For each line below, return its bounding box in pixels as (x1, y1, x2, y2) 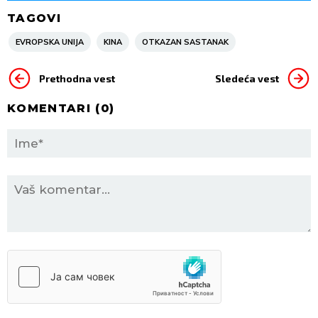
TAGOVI (7, 11, 61, 26)
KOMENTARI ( (7, 102, 101, 116)
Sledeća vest (215, 72, 279, 84)
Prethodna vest (39, 72, 115, 84)
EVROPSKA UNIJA (16, 37, 84, 48)
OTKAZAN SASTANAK (142, 37, 229, 48)
